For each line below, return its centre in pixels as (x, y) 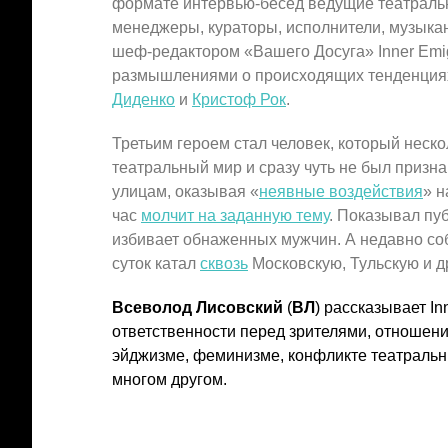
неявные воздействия (341, 191)
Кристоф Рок (239, 99)
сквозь (224, 263)
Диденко (143, 99)
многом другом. (169, 379)
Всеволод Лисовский (197, 307)
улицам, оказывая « (185, 191)
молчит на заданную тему (235, 215)
